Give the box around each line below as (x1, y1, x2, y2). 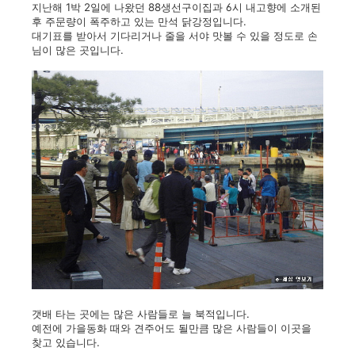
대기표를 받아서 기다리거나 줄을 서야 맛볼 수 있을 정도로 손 (32, 29, 318, 42)
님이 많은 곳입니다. (32, 44, 124, 56)
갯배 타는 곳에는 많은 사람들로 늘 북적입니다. (32, 307, 250, 320)
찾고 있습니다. (32, 336, 100, 349)
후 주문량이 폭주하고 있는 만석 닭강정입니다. (32, 15, 246, 28)
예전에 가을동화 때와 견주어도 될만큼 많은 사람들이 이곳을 (32, 322, 311, 334)
